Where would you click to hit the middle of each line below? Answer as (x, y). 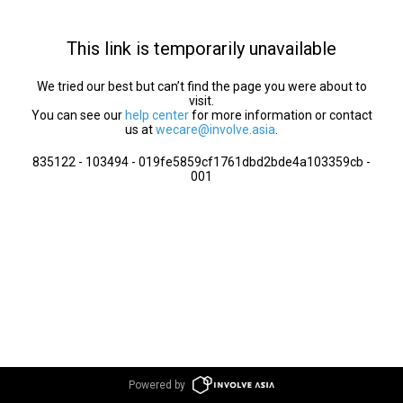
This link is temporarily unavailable (201, 49)
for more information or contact (280, 115)
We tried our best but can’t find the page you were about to (201, 86)
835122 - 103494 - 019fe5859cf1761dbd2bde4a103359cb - (201, 162)
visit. (201, 101)
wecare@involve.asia (215, 130)
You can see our (78, 115)
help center (157, 115)
